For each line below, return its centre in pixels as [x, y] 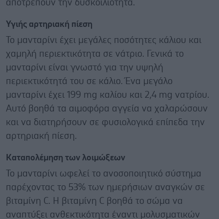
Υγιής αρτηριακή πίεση [49, 24]
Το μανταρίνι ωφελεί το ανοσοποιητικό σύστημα [104, 174]
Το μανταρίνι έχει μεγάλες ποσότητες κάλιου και [104, 40]
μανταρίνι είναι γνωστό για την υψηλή [85, 67]
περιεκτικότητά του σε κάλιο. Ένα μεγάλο [89, 81]
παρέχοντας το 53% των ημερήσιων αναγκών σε [105, 187]
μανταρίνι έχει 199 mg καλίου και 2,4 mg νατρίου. [108, 95]
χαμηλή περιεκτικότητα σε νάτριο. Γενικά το [95, 54]
